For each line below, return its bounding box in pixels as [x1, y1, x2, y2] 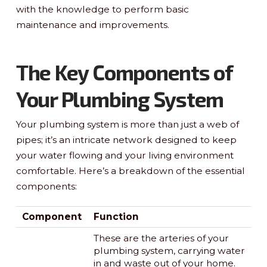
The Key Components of [15, 59, 233, 85]
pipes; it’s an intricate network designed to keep [15, 133, 237, 145]
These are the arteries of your [93, 232, 229, 244]
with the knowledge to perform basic [15, 3, 189, 15]
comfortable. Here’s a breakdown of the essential [15, 164, 245, 176]
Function [93, 211, 139, 223]
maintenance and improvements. [15, 18, 169, 30]
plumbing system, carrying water [93, 245, 245, 257]
